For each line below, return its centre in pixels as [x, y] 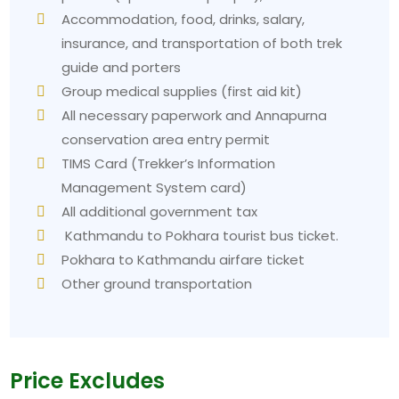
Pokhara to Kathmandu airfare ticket [183, 259]
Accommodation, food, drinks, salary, [183, 19]
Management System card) [155, 187]
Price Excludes [88, 380]
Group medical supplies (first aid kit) [182, 91]
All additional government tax [160, 211]
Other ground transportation [157, 283]
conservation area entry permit [166, 139]
